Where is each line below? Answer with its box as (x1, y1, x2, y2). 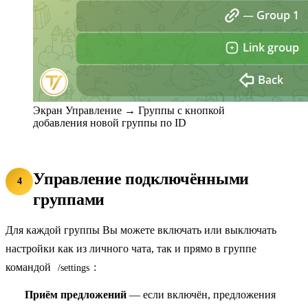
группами (33, 190, 105, 208)
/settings (58, 262, 89, 273)
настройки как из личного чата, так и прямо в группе (5, 242, 256, 254)
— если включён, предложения (126, 288, 276, 300)
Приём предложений (25, 288, 126, 300)
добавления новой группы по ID (33, 116, 186, 129)
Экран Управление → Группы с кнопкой (33, 104, 225, 116)
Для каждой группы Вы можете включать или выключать (5, 223, 276, 236)
